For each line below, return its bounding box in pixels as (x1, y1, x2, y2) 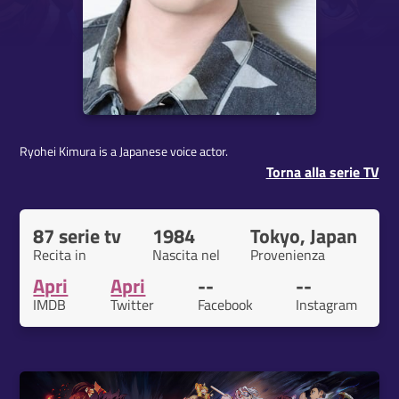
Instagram (295, 294, 357, 316)
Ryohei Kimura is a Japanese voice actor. (20, 142, 229, 162)
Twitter (110, 294, 155, 316)
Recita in (33, 244, 87, 266)
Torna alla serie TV (265, 161, 379, 183)
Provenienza (249, 244, 325, 266)
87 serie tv (33, 221, 122, 252)
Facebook (197, 294, 253, 316)
